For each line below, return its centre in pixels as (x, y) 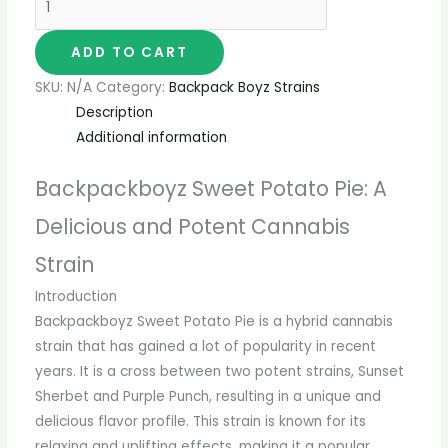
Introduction (75, 297)
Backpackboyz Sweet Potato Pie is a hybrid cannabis (213, 322)
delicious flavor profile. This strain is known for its (200, 422)
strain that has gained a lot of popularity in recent (205, 347)
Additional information (151, 137)
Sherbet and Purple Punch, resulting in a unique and (207, 397)
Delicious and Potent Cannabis (192, 227)
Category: (132, 87)
